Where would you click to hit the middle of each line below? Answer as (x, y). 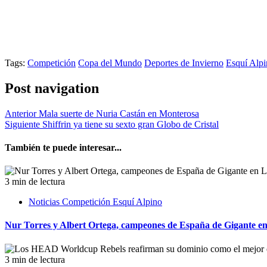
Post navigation (52, 88)
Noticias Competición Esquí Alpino (95, 202)
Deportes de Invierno (184, 63)
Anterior (21, 113)
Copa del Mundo (110, 63)
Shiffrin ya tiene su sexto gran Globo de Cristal (129, 124)
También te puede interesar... (63, 147)
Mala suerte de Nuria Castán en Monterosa (118, 113)
